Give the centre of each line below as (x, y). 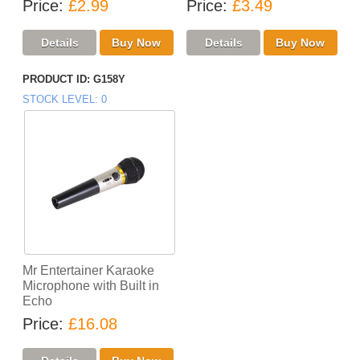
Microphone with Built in (91, 286)
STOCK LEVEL (59, 100)
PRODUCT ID (55, 80)
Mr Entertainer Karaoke (89, 271)
